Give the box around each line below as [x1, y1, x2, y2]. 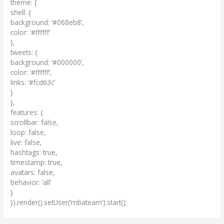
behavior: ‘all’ [10, 177, 51, 187]
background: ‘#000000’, [10, 57, 84, 67]
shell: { [10, 7, 31, 17]
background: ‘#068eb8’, [10, 17, 84, 27]
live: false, [10, 137, 42, 147]
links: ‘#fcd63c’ [10, 77, 55, 87]
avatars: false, [10, 167, 55, 177]
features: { [10, 107, 43, 117]
